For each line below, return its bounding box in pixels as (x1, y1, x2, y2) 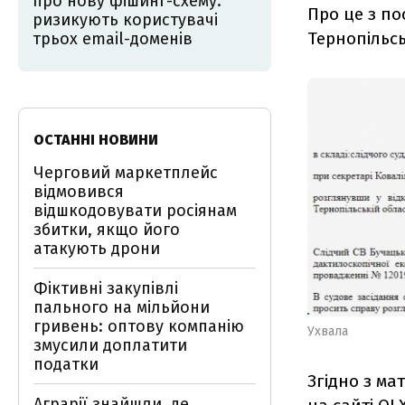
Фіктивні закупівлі (33, 278, 178, 298)
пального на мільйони (33, 297, 210, 317)
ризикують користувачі (33, 10, 218, 30)
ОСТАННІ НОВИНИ (33, 131, 158, 148)
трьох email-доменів (33, 29, 193, 49)
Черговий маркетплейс (33, 163, 218, 183)
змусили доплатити (33, 335, 187, 355)
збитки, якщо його (33, 220, 180, 240)
